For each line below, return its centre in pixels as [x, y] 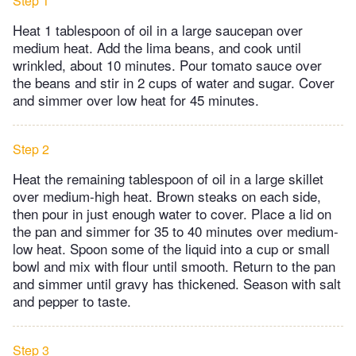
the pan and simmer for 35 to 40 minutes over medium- [176, 230]
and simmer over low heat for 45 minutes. [136, 99]
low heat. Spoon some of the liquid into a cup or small [171, 248]
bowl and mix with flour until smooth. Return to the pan [174, 265]
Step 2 [31, 149]
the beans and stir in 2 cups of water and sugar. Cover [174, 82]
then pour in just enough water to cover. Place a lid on [172, 213]
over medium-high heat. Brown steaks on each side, [167, 195]
